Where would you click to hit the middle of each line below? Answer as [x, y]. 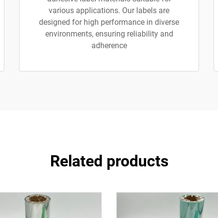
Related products [109, 161]
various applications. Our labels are [109, 10]
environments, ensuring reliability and [109, 34]
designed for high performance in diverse [109, 22]
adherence [109, 45]
